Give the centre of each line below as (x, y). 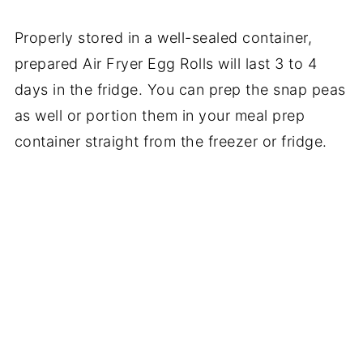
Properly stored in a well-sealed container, (163, 38)
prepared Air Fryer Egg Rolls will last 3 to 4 (166, 64)
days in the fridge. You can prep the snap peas (180, 90)
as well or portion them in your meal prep (160, 115)
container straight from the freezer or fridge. (171, 141)
